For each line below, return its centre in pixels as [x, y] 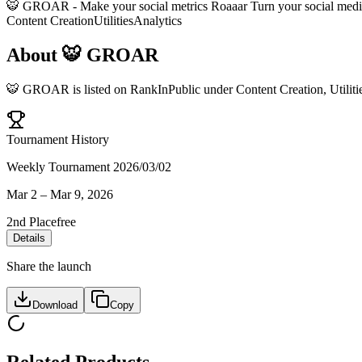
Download [55, 305]
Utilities [114, 20]
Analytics [158, 20]
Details [29, 238]
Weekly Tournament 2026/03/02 [89, 166]
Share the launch [49, 266]
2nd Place [32, 221]
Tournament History [58, 139]
